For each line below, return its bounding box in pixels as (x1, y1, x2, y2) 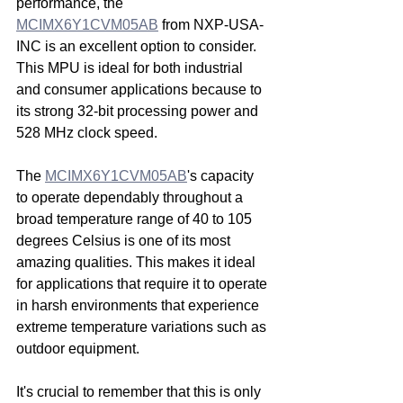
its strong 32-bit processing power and (16, 103, 262, 119)
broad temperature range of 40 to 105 (16, 211, 255, 227)
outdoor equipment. (16, 341, 139, 356)
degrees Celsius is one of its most (16, 233, 234, 248)
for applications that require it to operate (16, 276, 271, 291)
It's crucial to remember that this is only (16, 384, 264, 399)
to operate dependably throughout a (16, 190, 246, 205)
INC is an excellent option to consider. (16, 39, 260, 54)
